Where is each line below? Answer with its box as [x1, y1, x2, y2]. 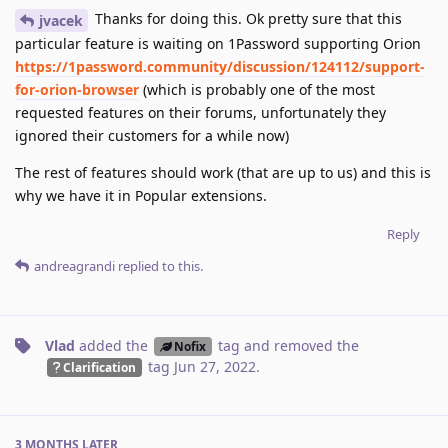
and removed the [239, 336, 359, 356]
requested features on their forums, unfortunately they [15, 103, 386, 123]
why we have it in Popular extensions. [15, 186, 267, 206]
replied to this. [115, 257, 203, 276]
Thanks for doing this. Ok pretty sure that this [91, 9, 402, 29]
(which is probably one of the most [139, 80, 375, 100]
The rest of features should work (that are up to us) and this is [15, 163, 431, 183]
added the [75, 336, 152, 356]
